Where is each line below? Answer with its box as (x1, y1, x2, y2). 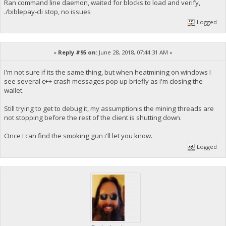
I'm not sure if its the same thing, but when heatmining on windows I (4, 68, 211, 77)
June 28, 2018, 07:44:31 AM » (97, 48, 173, 56)
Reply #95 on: (58, 48, 97, 56)
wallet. (4, 86, 25, 95)
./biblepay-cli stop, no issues (4, 7, 91, 16)
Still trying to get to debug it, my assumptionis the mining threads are (4, 104, 214, 114)
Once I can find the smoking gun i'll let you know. (4, 131, 152, 141)
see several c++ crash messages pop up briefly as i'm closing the (4, 77, 203, 86)
